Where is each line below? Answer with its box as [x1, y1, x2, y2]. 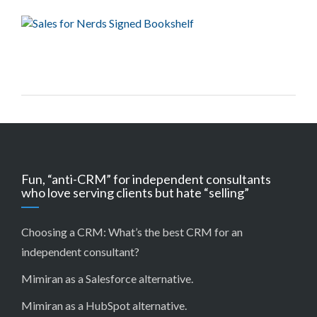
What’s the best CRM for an [108, 225, 243, 238]
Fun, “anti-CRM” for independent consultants [21, 171, 271, 187]
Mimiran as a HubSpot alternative [21, 299, 185, 312]
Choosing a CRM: [21, 225, 108, 238]
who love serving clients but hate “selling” [21, 185, 249, 200]
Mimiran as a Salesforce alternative [21, 272, 191, 285]
